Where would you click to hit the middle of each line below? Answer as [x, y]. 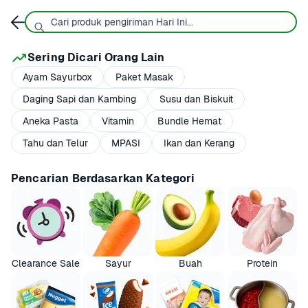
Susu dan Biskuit [196, 99]
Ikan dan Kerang [199, 143]
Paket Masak [144, 77]
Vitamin [118, 121]
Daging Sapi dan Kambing [79, 99]
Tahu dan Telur [55, 143]
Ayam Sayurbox [57, 77]
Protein [262, 263]
